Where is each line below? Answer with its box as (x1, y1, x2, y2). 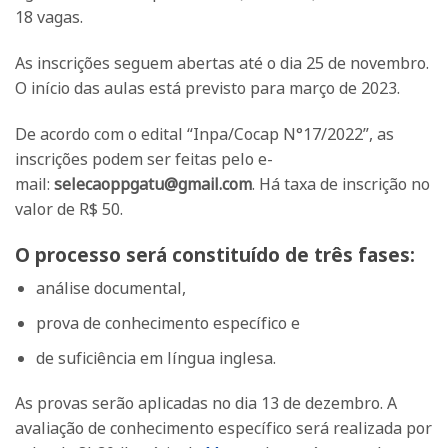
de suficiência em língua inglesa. (35, 346, 276, 369)
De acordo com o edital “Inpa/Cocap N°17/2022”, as (15, 123, 394, 146)
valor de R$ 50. (15, 198, 123, 221)
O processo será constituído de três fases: (15, 240, 415, 268)
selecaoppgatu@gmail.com (54, 173, 252, 196)
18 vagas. (15, 6, 83, 29)
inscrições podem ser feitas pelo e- (15, 148, 273, 171)
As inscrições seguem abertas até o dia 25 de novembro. (15, 52, 429, 75)
